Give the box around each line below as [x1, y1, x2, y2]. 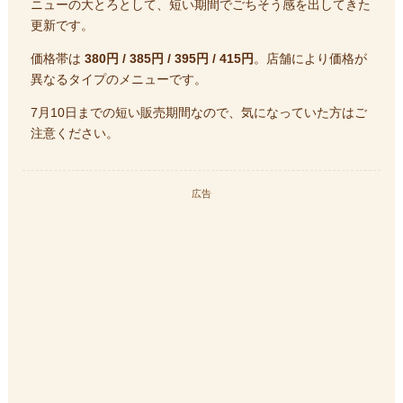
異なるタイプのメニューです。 [31, 71, 207, 86]
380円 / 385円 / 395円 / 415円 [85, 50, 254, 66]
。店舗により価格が [254, 50, 367, 66]
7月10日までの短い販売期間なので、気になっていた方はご [31, 104, 367, 120]
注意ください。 [31, 125, 119, 140]
